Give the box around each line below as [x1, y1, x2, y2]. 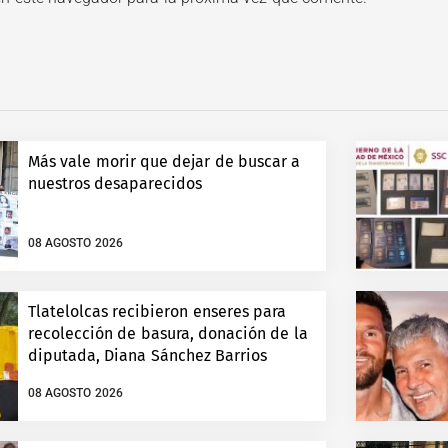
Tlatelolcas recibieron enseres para [28, 302, 286, 322]
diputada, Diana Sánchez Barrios [28, 346, 267, 366]
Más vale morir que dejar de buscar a [28, 152, 300, 172]
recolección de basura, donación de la [28, 324, 308, 344]
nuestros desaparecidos [28, 174, 202, 194]
